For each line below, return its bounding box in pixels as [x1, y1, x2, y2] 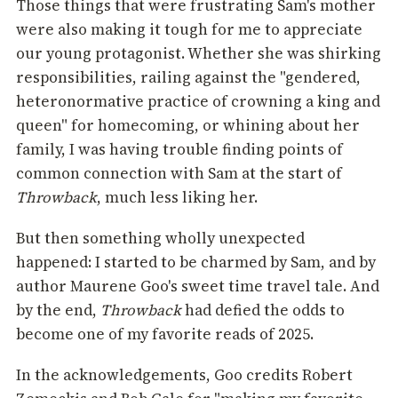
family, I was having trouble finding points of [16, 139, 343, 161]
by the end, [16, 299, 100, 322]
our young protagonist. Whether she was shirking [16, 43, 381, 65]
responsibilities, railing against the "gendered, [16, 67, 361, 89]
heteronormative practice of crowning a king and [16, 91, 380, 113]
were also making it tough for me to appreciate [16, 19, 362, 41]
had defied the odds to [181, 299, 345, 322]
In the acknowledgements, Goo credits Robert [16, 364, 353, 386]
